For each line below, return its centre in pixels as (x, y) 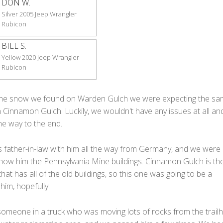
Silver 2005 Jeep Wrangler (39, 14)
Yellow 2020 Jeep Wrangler (40, 57)
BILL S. (14, 46)
